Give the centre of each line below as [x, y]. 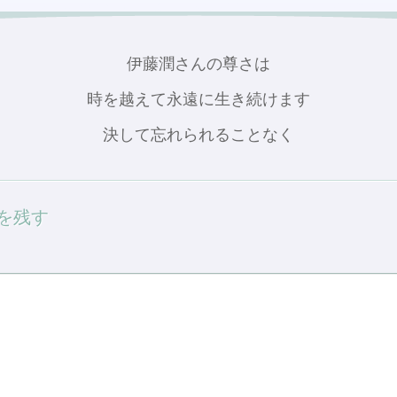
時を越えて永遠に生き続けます [198, 99]
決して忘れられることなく [198, 134]
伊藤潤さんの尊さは [198, 63]
